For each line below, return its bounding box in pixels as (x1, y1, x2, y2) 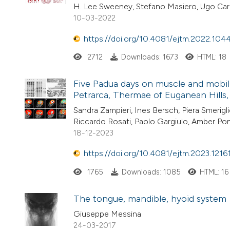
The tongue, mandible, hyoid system (73, 193, 226, 204)
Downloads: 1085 (121, 167, 181, 177)
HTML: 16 (200, 167, 229, 177)
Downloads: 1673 (121, 52, 178, 62)
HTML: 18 (197, 52, 227, 62)
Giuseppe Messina (73, 208, 141, 219)
